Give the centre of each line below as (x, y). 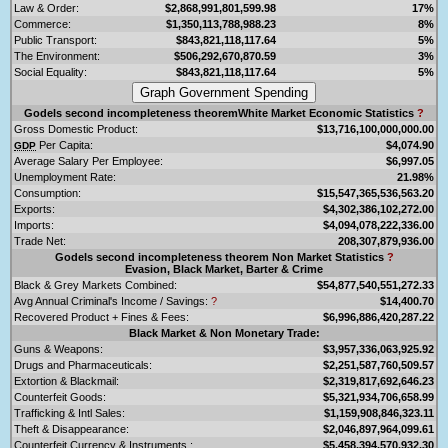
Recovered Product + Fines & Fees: (101, 316)
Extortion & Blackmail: (66, 380)
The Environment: (57, 55)
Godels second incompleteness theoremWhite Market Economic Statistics (220, 112)
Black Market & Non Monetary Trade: (224, 332)
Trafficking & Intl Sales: (69, 412)
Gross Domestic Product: (76, 128)
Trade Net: (40, 240)
